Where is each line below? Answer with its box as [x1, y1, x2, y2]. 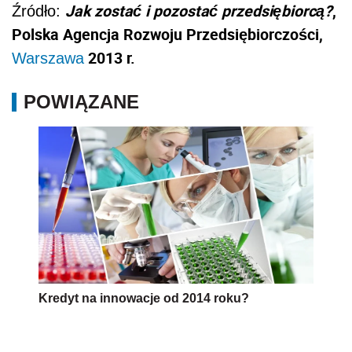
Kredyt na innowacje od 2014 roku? [38, 291, 249, 306]
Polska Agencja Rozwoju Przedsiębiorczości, [12, 24, 323, 46]
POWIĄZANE [24, 91, 139, 113]
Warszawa [12, 49, 84, 68]
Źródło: [12, 2, 65, 20]
